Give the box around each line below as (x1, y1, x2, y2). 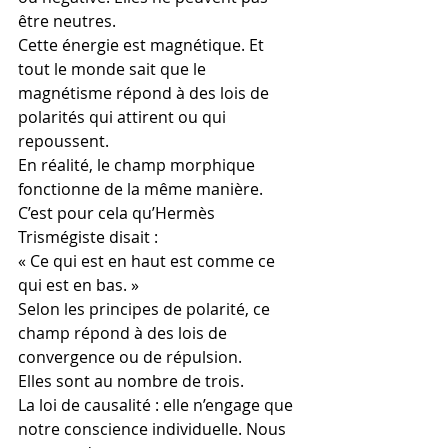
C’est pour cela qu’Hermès (18, 202, 219, 224)
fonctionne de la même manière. (18, 178, 263, 200)
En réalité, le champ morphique (18, 154, 259, 176)
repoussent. (18, 130, 109, 152)
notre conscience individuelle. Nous (18, 418, 290, 440)
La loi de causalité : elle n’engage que (18, 394, 297, 416)
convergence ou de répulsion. (18, 346, 242, 368)
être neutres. (18, 10, 116, 32)
